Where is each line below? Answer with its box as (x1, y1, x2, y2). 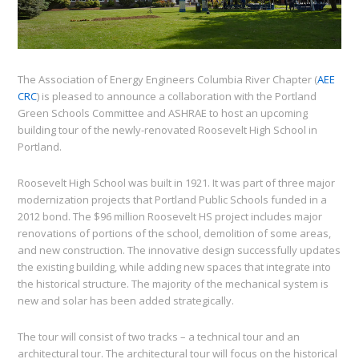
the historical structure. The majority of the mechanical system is (18, 276, 329, 292)
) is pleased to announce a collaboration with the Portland (37, 89, 317, 104)
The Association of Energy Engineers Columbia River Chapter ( (18, 72, 318, 87)
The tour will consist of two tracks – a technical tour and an (18, 329, 301, 345)
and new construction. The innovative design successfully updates (18, 243, 341, 258)
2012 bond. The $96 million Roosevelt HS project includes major (18, 209, 323, 224)
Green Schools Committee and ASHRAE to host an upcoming (18, 106, 309, 121)
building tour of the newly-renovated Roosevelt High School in (18, 123, 318, 138)
